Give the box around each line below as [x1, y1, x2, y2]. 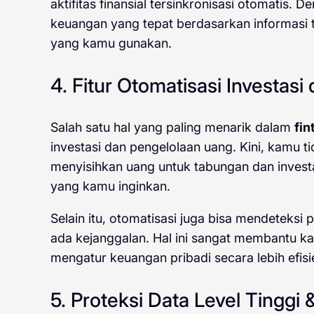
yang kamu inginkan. [50, 179, 170, 194]
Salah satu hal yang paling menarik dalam [50, 120, 294, 135]
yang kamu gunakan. [50, 36, 172, 51]
